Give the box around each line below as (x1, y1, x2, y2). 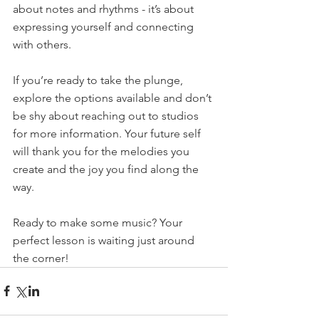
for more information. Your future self (13, 126, 204, 140)
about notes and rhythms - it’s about (13, 1, 197, 16)
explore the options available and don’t (13, 90, 214, 105)
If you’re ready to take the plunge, (13, 73, 186, 87)
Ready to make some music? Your (13, 215, 185, 229)
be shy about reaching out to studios (13, 108, 202, 122)
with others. (13, 37, 71, 51)
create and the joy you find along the (13, 162, 202, 176)
